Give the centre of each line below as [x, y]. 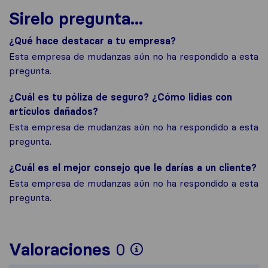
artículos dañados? [54, 111]
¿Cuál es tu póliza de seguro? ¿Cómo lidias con [121, 97]
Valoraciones [60, 249]
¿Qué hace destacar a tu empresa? [92, 41]
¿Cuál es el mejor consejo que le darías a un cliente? [133, 167]
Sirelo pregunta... [76, 19]
